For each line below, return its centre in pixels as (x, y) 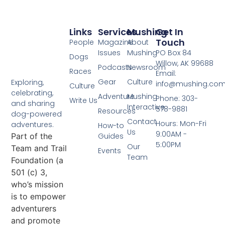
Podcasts (115, 68)
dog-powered (37, 114)
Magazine (116, 42)
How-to (111, 126)
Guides (111, 136)
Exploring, (28, 83)
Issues (109, 53)
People (81, 42)
